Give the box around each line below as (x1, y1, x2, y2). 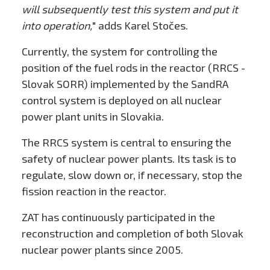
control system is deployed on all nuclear (21, 93, 222, 107)
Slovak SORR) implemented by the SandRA (21, 77, 228, 91)
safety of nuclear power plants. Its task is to (21, 152, 236, 166)
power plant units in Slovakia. (21, 110, 164, 124)
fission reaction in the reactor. (21, 184, 166, 198)
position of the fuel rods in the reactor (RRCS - (21, 61, 245, 75)
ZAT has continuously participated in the (21, 210, 215, 224)
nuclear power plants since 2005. (21, 243, 183, 257)
